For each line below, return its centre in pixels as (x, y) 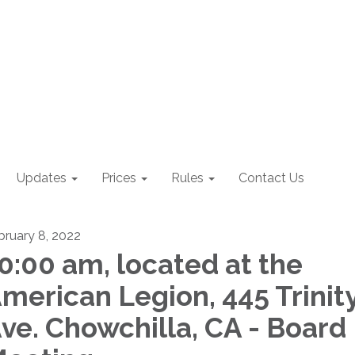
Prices (119, 178)
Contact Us (271, 178)
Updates (42, 178)
